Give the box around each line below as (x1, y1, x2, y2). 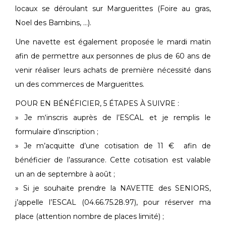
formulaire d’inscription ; (15, 127, 98, 137)
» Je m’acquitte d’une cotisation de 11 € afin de (15, 141, 211, 151)
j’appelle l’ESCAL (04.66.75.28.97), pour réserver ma (15, 198, 211, 207)
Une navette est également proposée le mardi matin (15, 37, 211, 47)
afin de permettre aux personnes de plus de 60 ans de (15, 51, 211, 61)
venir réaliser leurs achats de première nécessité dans (15, 66, 211, 75)
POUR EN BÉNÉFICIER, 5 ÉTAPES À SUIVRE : (15, 99, 179, 108)
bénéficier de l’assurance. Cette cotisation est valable (15, 155, 211, 165)
